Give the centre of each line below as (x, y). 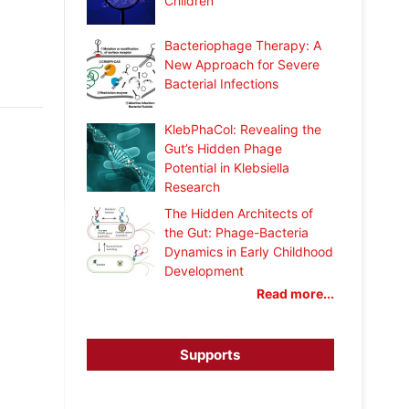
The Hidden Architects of (239, 213)
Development (204, 270)
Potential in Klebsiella (227, 167)
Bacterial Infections (222, 84)
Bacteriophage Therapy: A (243, 46)
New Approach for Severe (242, 65)
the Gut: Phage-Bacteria (237, 232)
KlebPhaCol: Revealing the (243, 129)
